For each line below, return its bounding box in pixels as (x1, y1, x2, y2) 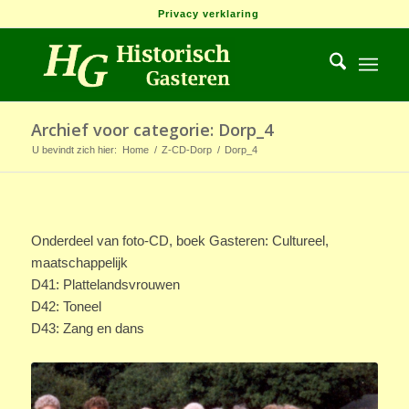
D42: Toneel (30, 298, 101, 314)
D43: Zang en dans (30, 320, 144, 336)
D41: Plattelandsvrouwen (30, 276, 180, 292)
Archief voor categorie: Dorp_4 (30, 119, 273, 141)
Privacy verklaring (158, 8, 260, 19)
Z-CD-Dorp (161, 144, 212, 155)
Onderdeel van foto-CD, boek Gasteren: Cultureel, (30, 232, 329, 248)
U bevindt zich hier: (31, 144, 117, 155)
